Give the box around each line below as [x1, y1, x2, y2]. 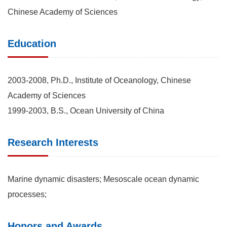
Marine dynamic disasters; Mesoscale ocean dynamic [8, 174, 199, 183]
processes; [8, 190, 47, 199]
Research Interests [8, 136, 98, 148]
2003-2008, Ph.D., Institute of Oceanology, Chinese [8, 75, 191, 85]
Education [8, 37, 56, 49]
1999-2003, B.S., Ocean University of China [8, 106, 164, 115]
